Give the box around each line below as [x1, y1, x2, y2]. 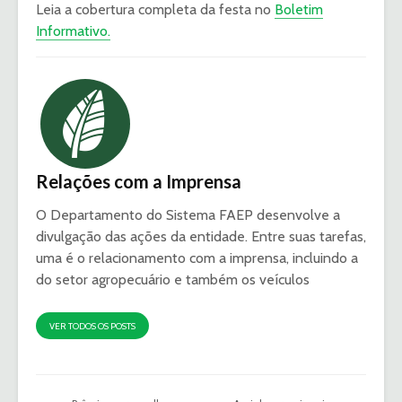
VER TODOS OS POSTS [49, 320, 135, 333]
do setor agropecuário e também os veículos [36, 271, 310, 289]
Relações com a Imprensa [36, 170, 241, 193]
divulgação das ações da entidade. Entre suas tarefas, [36, 228, 366, 246]
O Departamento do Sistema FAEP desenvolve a [36, 206, 340, 224]
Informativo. [36, 22, 110, 40]
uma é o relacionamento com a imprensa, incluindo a [36, 249, 358, 267]
